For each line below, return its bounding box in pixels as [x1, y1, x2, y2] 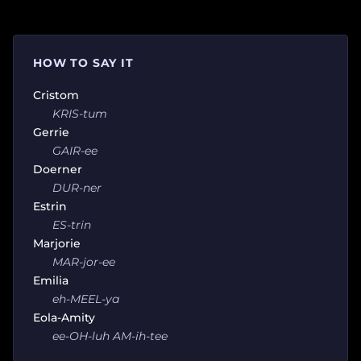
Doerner [33, 161, 82, 176]
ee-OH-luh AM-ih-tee [52, 328, 168, 343]
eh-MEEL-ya [52, 291, 119, 306]
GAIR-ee [52, 143, 98, 158]
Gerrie [33, 124, 69, 139]
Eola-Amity [33, 309, 95, 325]
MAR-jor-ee [52, 254, 115, 269]
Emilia [33, 272, 68, 288]
